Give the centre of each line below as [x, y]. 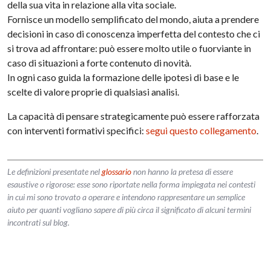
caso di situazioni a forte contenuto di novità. [100, 63]
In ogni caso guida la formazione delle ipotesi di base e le [123, 77]
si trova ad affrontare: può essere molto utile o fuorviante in [129, 48]
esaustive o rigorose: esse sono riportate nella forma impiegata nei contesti [132, 184]
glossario [117, 171]
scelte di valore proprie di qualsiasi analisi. [93, 92]
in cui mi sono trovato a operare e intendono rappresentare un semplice [126, 197]
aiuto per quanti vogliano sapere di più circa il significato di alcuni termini [129, 210]
